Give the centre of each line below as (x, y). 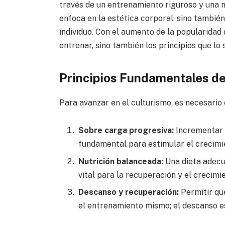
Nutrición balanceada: (121, 161)
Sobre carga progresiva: (126, 131)
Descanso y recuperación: (128, 192)
